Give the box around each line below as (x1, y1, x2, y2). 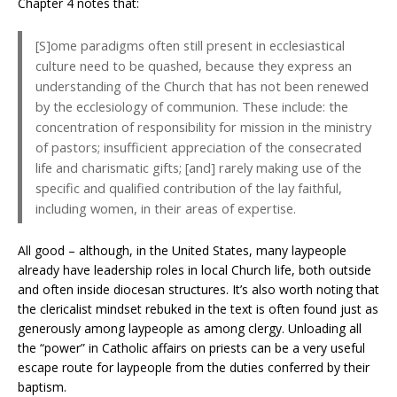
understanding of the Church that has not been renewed (35, 76, 369, 95)
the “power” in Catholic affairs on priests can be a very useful (18, 339, 365, 356)
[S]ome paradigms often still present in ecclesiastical (35, 35, 345, 54)
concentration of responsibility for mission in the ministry (35, 117, 371, 136)
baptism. (18, 378, 66, 395)
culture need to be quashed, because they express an (35, 56, 352, 74)
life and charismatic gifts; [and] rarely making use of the (35, 158, 362, 176)
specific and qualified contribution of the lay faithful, (35, 178, 342, 197)
